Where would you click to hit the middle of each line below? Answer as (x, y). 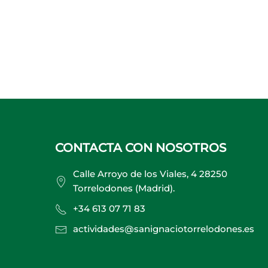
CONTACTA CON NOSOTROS (141, 148)
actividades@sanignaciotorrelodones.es (164, 229)
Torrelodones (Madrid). (124, 188)
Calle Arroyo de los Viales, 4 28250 (150, 174)
